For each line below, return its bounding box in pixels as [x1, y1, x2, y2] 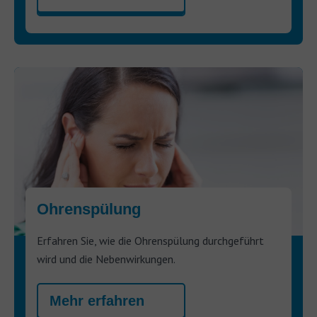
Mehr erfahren [50, 293, 144, 309]
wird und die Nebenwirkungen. [37, 252, 175, 266]
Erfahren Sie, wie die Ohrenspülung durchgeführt [37, 234, 264, 248]
